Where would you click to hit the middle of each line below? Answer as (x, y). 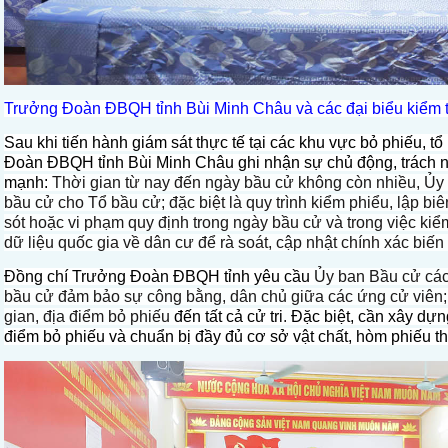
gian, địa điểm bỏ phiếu (89, 316)
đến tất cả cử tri (228, 316)
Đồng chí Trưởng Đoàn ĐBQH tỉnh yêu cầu (159, 276)
